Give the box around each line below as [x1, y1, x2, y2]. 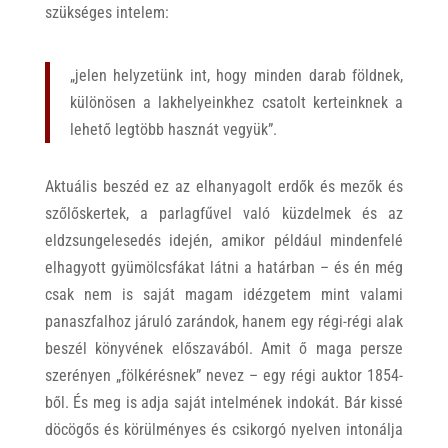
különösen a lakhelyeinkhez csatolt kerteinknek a [69, 93, 404, 113]
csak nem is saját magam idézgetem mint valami [44, 285, 404, 305]
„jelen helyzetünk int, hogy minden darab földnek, [69, 66, 404, 86]
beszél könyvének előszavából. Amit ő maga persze [44, 339, 404, 359]
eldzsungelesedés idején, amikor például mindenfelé [44, 231, 404, 251]
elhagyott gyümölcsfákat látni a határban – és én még [44, 258, 404, 278]
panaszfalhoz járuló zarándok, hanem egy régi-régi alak [44, 312, 404, 332]
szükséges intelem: [44, 3, 169, 23]
